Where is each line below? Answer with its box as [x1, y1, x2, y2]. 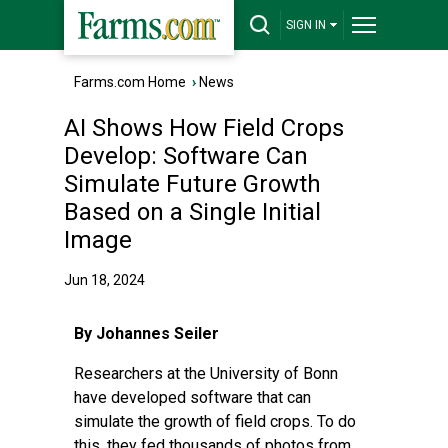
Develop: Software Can [64, 142, 308, 170]
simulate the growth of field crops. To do [74, 412, 356, 431]
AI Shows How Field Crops [64, 114, 344, 142]
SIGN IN [286, 18, 326, 32]
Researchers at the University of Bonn [74, 364, 338, 383]
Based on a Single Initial [64, 198, 321, 226]
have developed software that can [74, 388, 311, 407]
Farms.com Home [74, 74, 186, 90]
